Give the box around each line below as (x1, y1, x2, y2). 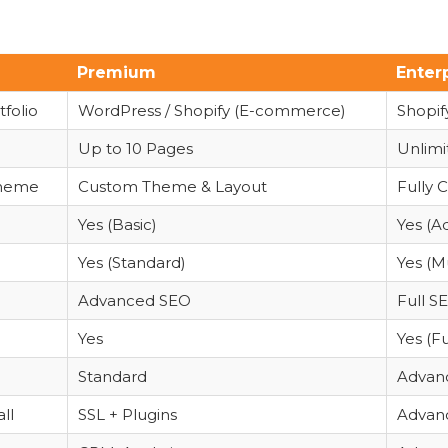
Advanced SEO (78, 291, 191, 310)
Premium (77, 63, 156, 82)
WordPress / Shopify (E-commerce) (78, 101, 346, 120)
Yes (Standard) (78, 253, 186, 272)
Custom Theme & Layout (78, 177, 267, 196)
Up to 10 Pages (78, 139, 193, 158)
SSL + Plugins (78, 405, 177, 424)
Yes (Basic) (78, 215, 157, 234)
